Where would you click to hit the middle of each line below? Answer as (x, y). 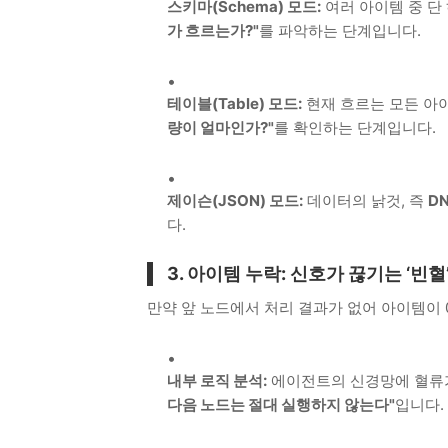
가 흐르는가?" (213, 30)
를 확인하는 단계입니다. (355, 127)
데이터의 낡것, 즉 (365, 200)
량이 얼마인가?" (220, 127)
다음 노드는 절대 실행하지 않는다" (281, 404)
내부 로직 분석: (217, 380)
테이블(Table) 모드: (234, 103)
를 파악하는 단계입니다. (340, 30)
